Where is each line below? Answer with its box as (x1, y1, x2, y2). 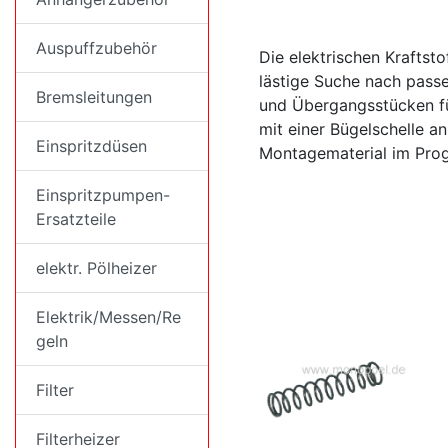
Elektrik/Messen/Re (36, 307, 181, 327)
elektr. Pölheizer (36, 258, 157, 278)
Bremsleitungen (36, 87, 152, 107)
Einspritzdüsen (36, 136, 147, 156)
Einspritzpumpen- (36, 185, 170, 205)
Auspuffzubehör (36, 38, 157, 58)
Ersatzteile (36, 209, 116, 229)
